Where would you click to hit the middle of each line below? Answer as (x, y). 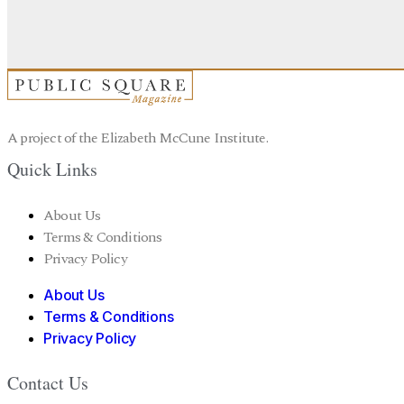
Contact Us (48, 383)
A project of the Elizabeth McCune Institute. (138, 138)
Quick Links (52, 169)
